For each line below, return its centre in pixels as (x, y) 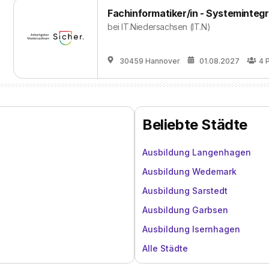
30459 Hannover (150, 61)
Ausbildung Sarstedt (185, 191)
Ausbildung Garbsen (185, 210)
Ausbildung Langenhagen (197, 152)
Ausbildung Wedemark (189, 171)
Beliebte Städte (195, 125)
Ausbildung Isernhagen (191, 229)
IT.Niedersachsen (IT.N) (166, 27)
